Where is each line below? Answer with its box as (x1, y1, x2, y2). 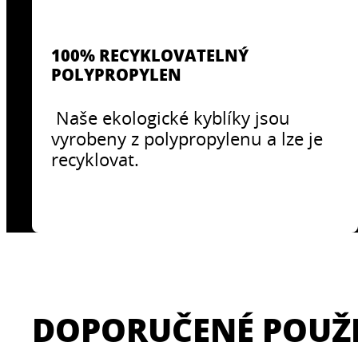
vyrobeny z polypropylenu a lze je (51, 126, 324, 150)
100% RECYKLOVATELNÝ (51, 43, 249, 66)
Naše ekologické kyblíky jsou (51, 105, 291, 129)
